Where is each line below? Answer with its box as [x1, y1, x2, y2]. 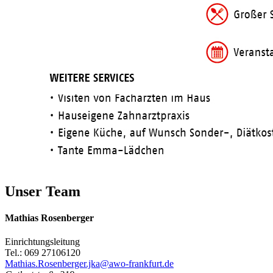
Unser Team [5, 183, 80, 199]
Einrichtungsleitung [5, 236, 80, 247]
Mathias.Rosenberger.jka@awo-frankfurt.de [5, 258, 174, 269]
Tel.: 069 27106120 [5, 247, 80, 258]
